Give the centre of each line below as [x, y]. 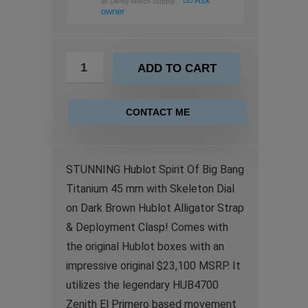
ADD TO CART [177, 68]
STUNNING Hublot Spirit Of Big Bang [155, 169]
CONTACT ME [157, 112]
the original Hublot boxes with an [145, 246]
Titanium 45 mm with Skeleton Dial [150, 189]
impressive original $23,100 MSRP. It [153, 266]
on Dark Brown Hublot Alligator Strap [155, 208]
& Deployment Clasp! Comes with [147, 227]
